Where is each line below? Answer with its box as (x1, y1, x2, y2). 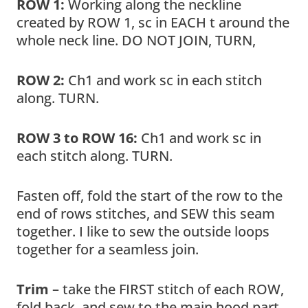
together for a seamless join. (16, 239, 199, 258)
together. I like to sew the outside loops (16, 221, 269, 241)
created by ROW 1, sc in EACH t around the (16, 12, 289, 32)
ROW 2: (16, 70, 68, 89)
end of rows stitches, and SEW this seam (16, 203, 275, 223)
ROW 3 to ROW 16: (16, 128, 141, 147)
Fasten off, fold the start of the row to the (16, 186, 283, 205)
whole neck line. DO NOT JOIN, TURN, (16, 30, 256, 49)
